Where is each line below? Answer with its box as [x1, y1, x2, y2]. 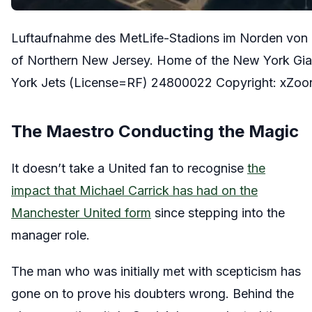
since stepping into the [151, 205, 285, 220]
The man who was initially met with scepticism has [11, 263, 301, 279]
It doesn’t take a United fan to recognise [11, 160, 247, 175]
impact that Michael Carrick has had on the [11, 182, 258, 198]
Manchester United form [11, 205, 151, 220]
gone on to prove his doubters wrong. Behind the [11, 286, 294, 301]
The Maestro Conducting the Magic [11, 120, 299, 141]
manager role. [11, 227, 90, 242]
